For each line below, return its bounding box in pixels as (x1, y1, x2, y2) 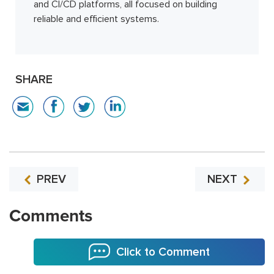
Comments (9, 205, 92, 226)
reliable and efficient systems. (34, 12, 159, 25)
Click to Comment (116, 244, 210, 259)
